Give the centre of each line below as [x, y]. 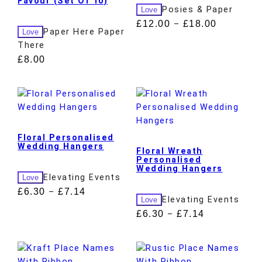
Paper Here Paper [84, 32]
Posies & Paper [197, 9]
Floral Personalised [66, 138]
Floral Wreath [170, 151]
